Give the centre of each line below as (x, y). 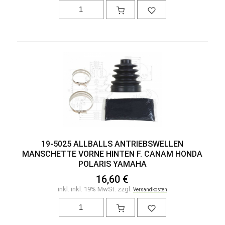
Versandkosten (150, 189)
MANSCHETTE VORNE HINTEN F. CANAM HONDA (113, 154)
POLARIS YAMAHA (112, 164)
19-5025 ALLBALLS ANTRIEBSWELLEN (113, 144)
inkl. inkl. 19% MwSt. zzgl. (95, 189)
